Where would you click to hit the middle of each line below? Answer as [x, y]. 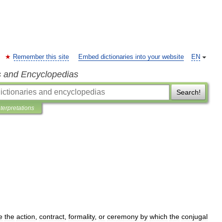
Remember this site [41, 57]
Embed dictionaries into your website [131, 57]
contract [52, 216]
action [26, 216]
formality [82, 216]
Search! [188, 92]
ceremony [123, 216]
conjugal [194, 216]
